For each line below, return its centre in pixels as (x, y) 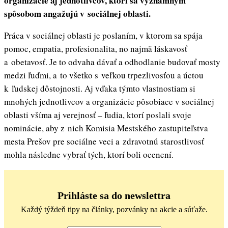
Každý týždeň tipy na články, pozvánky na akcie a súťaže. (114, 210)
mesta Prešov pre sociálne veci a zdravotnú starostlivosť (104, 141)
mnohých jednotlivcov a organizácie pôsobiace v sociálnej (109, 102)
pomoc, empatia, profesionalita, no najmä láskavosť (96, 49)
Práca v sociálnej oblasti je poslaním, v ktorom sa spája (103, 36)
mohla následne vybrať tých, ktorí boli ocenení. (90, 155)
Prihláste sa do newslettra (114, 196)
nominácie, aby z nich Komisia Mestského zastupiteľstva (106, 128)
